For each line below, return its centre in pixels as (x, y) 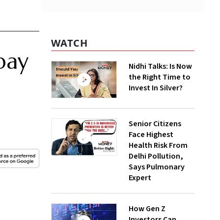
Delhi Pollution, (156, 156)
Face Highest (151, 135)
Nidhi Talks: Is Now (160, 67)
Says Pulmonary (157, 167)
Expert (140, 178)
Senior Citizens (155, 124)
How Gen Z (147, 209)
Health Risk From (158, 146)
